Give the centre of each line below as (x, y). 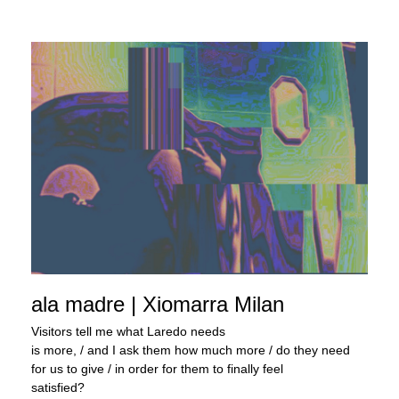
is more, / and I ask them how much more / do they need (191, 350)
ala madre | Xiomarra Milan (158, 304)
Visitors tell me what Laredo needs (128, 331)
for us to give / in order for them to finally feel (157, 368)
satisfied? (58, 387)
